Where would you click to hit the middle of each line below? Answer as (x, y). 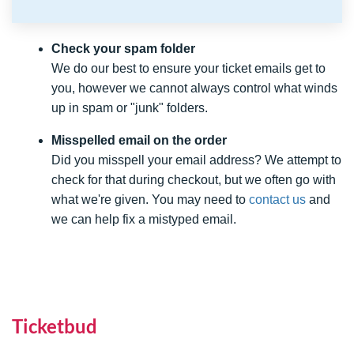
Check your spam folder (123, 49)
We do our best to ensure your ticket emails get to (188, 68)
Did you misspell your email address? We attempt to (196, 160)
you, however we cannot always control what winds (194, 88)
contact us (277, 200)
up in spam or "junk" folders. (130, 108)
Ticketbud (55, 326)
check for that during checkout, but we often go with (194, 180)
